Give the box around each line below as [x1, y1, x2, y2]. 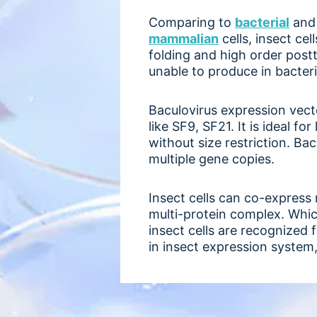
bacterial [235, 15, 289, 30]
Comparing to [149, 15, 235, 30]
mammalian [149, 31, 219, 46]
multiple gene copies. [149, 151, 275, 166]
